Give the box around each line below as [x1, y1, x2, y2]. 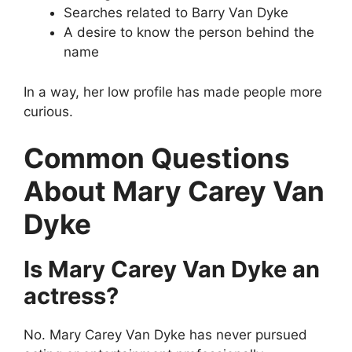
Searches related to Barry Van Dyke [64, 5, 288, 21]
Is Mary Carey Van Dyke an [24, 255, 320, 284]
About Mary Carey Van [24, 174, 324, 208]
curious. [24, 103, 73, 119]
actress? [24, 282, 119, 310]
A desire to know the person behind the [64, 24, 314, 41]
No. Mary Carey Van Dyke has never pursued [24, 327, 307, 343]
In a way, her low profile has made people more [24, 83, 322, 100]
